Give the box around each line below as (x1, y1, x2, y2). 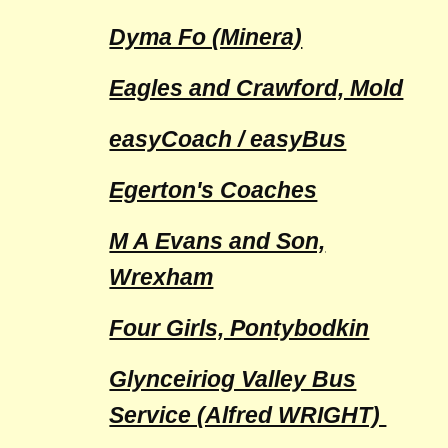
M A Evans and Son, (109, 228, 326, 254)
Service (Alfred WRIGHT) (109, 402, 387, 428)
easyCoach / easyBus (109, 126, 347, 152)
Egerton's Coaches (109, 177, 318, 203)
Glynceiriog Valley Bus (109, 366, 357, 392)
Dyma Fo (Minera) (109, 24, 303, 50)
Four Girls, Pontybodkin (109, 315, 370, 341)
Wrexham (109, 264, 214, 290)
